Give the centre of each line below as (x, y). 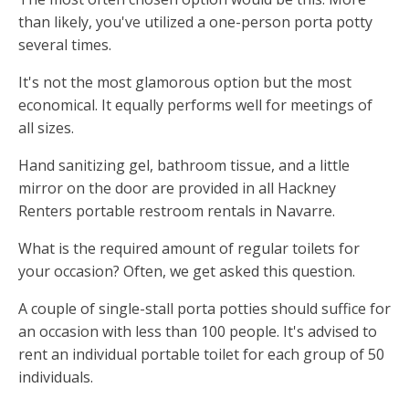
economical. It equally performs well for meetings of (195, 105)
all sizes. (46, 128)
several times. (65, 45)
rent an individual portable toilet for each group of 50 (201, 355)
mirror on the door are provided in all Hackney (177, 189)
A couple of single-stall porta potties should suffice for (204, 309)
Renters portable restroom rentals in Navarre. (177, 211)
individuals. (56, 378)
